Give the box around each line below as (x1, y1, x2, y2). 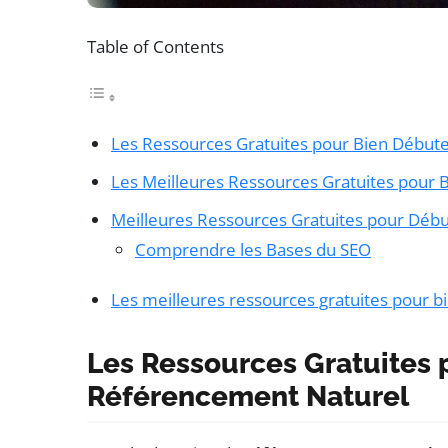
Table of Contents (87, 35, 224, 59)
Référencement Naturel (87, 379, 409, 413)
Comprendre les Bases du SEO (135, 237, 371, 261)
